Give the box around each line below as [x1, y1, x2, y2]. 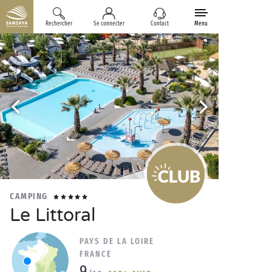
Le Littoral [10, 204, 95, 226]
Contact [151, 20, 169, 27]
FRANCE [80, 249, 112, 259]
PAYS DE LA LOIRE [80, 236, 154, 246]
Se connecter [93, 20, 125, 27]
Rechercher [45, 20, 72, 27]
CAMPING [10, 191, 48, 202]
